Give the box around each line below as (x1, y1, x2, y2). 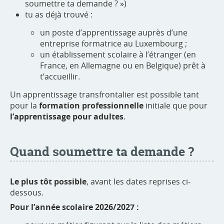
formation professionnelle (39, 100, 143, 111)
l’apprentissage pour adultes (10, 111, 123, 122)
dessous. (10, 187, 43, 198)
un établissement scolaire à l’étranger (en (40, 49, 196, 60)
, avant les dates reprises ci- (86, 176, 190, 187)
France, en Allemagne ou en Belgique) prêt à (40, 60, 205, 71)
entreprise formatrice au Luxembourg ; (40, 38, 187, 49)
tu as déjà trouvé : (25, 9, 92, 20)
